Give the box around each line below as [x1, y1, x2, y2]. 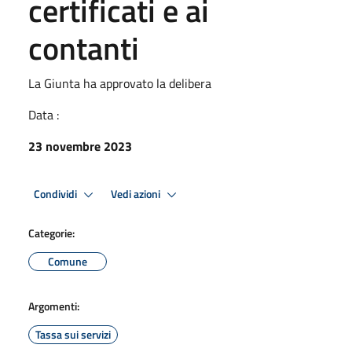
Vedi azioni [111, 185, 163, 203]
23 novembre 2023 [28, 137, 132, 156]
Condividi [34, 185, 79, 203]
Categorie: [28, 225, 75, 241]
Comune [48, 253, 87, 269]
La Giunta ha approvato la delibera [28, 74, 211, 93]
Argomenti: [28, 298, 79, 314]
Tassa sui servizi [35, 326, 111, 343]
